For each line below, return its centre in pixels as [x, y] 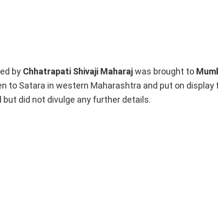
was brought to [165, 71]
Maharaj [118, 71]
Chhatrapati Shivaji [61, 71]
